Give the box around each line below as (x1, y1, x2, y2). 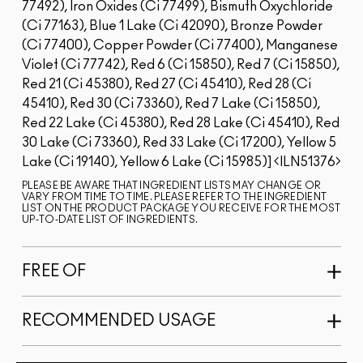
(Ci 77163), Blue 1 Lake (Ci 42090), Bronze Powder (22, 19, 322, 33)
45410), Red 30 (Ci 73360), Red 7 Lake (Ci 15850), (22, 97, 320, 111)
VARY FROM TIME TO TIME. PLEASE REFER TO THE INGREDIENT (22, 192, 327, 203)
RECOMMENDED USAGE (22, 313, 216, 330)
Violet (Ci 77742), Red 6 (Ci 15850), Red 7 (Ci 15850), (22, 58, 340, 72)
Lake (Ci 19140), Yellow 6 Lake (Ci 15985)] (22, 156, 274, 169)
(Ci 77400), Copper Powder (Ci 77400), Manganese (22, 39, 338, 53)
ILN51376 (280, 156, 335, 169)
